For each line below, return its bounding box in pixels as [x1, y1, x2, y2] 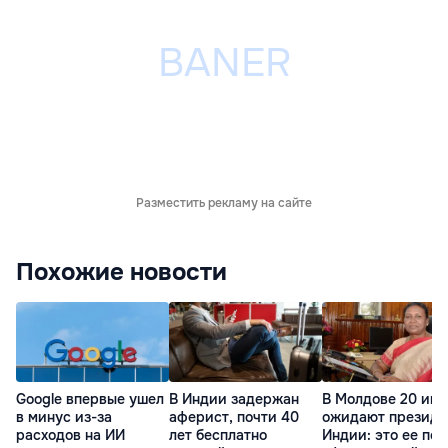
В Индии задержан [169, 390, 299, 409]
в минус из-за [16, 408, 112, 427]
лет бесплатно [169, 426, 267, 445]
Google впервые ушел [16, 390, 164, 409]
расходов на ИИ [16, 426, 125, 445]
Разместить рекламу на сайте [136, 195, 312, 211]
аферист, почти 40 [169, 408, 299, 427]
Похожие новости [16, 257, 227, 287]
